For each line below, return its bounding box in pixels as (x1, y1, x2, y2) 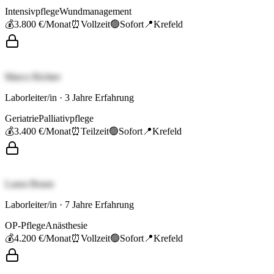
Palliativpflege (39, 113, 94, 124)
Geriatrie (5, 113, 39, 124)
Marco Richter (5, 72, 61, 83)
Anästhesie (45, 220, 87, 231)
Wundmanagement (59, 6, 131, 17)
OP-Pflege (5, 220, 45, 231)
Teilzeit (81, 126, 109, 137)
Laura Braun (5, 179, 54, 190)
